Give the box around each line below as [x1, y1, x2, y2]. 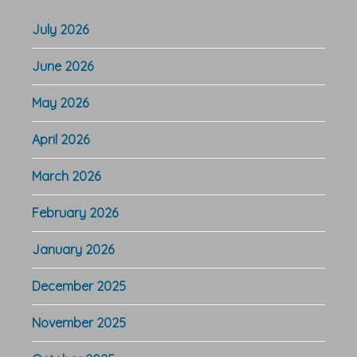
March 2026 [32, 167, 100, 184]
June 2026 [32, 57, 93, 74]
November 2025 [32, 314, 126, 331]
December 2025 [32, 277, 126, 294]
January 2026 [32, 241, 114, 257]
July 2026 [32, 21, 88, 37]
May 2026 [32, 94, 88, 111]
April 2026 [32, 131, 89, 147]
